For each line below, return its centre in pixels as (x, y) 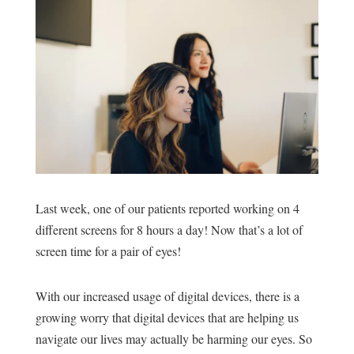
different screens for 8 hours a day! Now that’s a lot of (169, 229)
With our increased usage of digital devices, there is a (167, 296)
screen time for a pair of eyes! (110, 250)
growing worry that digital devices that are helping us (167, 317)
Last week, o (67, 208)
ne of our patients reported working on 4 (199, 208)
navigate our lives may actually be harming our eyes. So (173, 338)
